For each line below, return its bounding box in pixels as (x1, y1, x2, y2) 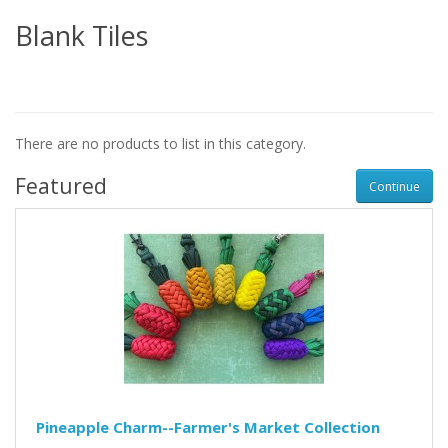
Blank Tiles (15, 17, 148, 55)
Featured (15, 172, 107, 201)
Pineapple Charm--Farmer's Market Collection (36, 417, 380, 438)
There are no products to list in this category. (15, 134, 306, 154)
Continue (369, 177, 420, 195)
